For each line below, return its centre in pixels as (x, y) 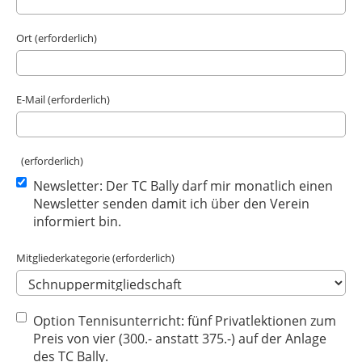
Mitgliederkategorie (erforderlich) (95, 258)
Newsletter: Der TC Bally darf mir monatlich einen (183, 186)
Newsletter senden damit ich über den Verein (171, 204)
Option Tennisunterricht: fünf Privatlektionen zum (185, 321)
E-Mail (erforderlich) (63, 99)
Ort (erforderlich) (57, 38)
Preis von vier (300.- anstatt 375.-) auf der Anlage (180, 339)
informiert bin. (77, 221)
